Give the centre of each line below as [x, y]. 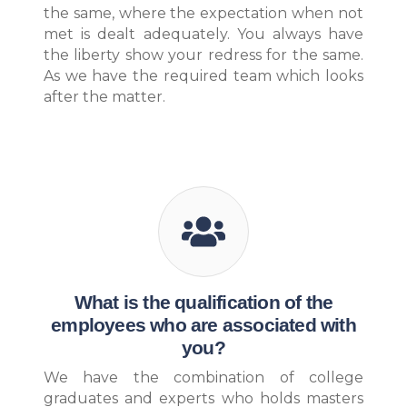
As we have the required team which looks [203, 76]
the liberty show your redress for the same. [203, 55]
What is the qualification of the [203, 302]
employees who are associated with [203, 325]
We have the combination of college [203, 377]
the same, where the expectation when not [203, 14]
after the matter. [104, 97]
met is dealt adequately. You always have [203, 35]
